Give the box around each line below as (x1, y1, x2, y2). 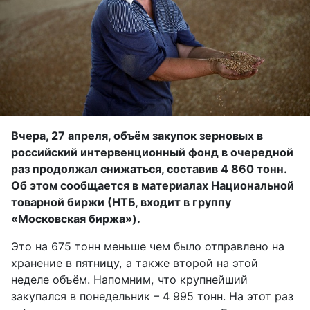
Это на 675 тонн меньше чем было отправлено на (11, 239, 284, 253)
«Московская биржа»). (11, 211, 140, 226)
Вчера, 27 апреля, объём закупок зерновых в (11, 128, 263, 143)
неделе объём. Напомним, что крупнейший (11, 272, 248, 286)
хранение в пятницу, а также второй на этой (11, 255, 258, 270)
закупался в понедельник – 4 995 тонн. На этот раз (11, 289, 293, 303)
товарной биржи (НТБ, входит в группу (11, 194, 231, 209)
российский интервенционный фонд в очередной (11, 145, 293, 159)
